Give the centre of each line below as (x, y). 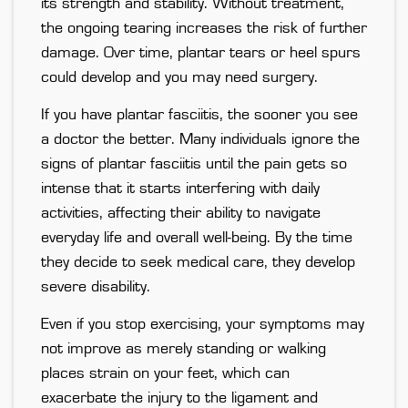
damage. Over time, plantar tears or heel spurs (201, 53)
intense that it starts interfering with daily (180, 189)
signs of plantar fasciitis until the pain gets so (194, 164)
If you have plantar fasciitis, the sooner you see (199, 115)
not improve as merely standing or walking (184, 349)
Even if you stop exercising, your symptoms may (203, 325)
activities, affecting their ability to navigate (181, 214)
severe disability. (96, 287)
